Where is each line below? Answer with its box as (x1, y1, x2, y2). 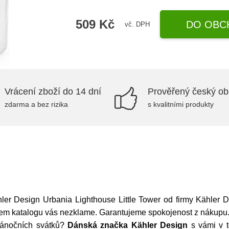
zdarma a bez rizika (5, 100, 68, 108)
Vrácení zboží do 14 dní (5, 86, 101, 97)
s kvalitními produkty (148, 100, 214, 108)
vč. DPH (125, 20, 150, 28)
